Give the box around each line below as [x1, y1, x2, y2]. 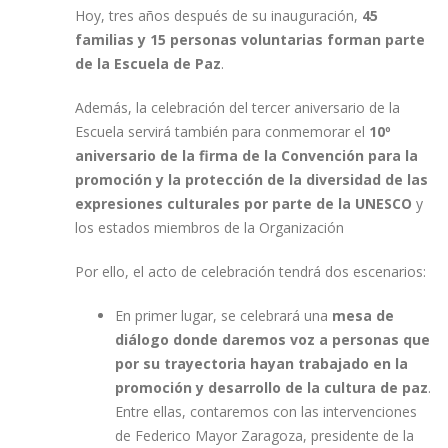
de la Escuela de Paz [75, 54, 221, 73]
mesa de [332, 306, 394, 325]
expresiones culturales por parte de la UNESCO [75, 194, 412, 213]
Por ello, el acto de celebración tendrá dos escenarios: [75, 262, 426, 281]
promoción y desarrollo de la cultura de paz [115, 378, 428, 397]
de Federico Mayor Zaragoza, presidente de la [115, 426, 414, 445]
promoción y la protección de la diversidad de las [75, 170, 428, 189]
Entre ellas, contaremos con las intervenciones [115, 402, 417, 421]
